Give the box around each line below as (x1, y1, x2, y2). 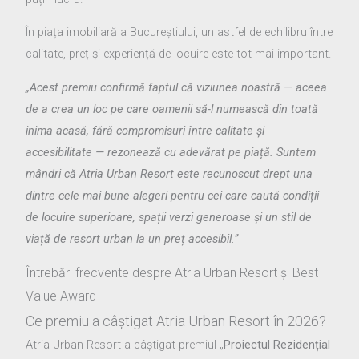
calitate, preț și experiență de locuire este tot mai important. (26, 46, 332, 62)
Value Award (26, 288, 97, 305)
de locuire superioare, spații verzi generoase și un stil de (26, 209, 313, 224)
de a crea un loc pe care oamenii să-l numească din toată (26, 101, 319, 116)
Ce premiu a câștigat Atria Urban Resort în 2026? (26, 313, 327, 330)
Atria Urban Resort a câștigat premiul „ (26, 337, 224, 353)
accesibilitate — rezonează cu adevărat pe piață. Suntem (26, 144, 317, 159)
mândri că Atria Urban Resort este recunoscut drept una (26, 166, 313, 181)
